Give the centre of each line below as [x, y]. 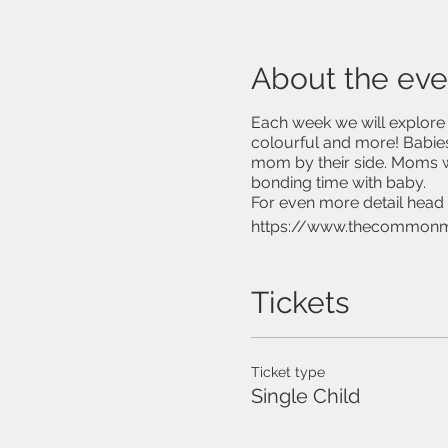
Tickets [299, 302]
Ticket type [287, 372]
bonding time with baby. [340, 182]
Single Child [305, 396]
